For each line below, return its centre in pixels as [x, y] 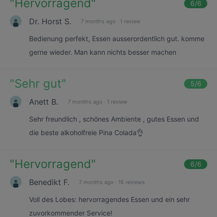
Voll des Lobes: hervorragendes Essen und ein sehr [109, 199]
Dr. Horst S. [50, 21]
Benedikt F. [49, 182]
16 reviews [132, 182]
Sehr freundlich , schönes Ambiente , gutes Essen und [114, 119]
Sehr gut [38, 84]
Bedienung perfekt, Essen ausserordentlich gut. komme [117, 39]
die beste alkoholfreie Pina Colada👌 [86, 132]
